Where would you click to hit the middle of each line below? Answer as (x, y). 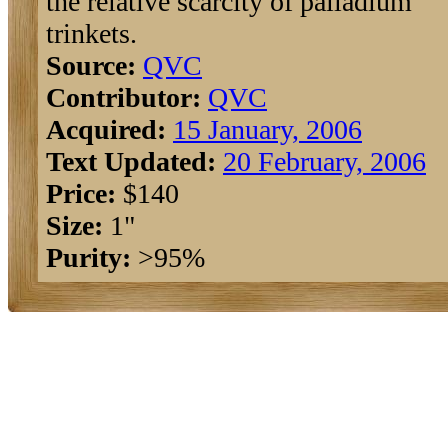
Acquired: (106, 129)
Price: (81, 193)
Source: (91, 65)
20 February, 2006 (324, 161)
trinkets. (91, 33)
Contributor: (123, 97)
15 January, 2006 (267, 129)
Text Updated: (131, 161)
